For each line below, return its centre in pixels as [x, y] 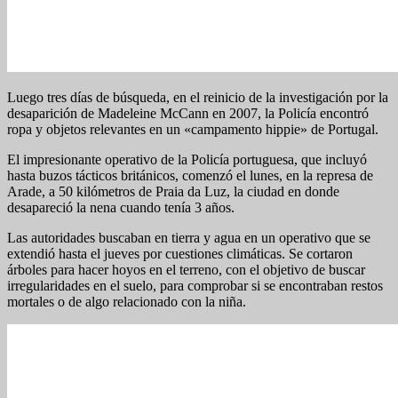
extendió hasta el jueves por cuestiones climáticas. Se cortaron [180, 253]
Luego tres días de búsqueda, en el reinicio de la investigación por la [198, 97]
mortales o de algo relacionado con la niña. [127, 301]
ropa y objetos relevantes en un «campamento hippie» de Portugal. [193, 129]
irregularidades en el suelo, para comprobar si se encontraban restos [195, 285]
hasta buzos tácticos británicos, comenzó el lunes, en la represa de [190, 175]
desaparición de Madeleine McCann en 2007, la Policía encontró [188, 113]
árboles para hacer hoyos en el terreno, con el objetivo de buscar [186, 269]
